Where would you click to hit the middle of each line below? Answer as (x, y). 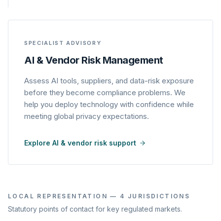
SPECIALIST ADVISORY (63, 43)
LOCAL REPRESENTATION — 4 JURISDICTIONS (99, 196)
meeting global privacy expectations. (87, 116)
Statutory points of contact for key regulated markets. (95, 209)
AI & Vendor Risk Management (94, 60)
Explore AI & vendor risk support (80, 143)
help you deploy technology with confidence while (109, 104)
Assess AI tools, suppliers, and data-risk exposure (109, 81)
